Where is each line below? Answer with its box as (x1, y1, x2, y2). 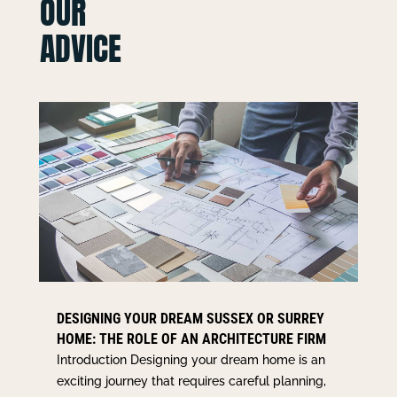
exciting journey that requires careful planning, (56, 373, 326, 388)
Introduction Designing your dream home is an (56, 352, 325, 367)
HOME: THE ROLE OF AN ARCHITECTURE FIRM (56, 330, 326, 347)
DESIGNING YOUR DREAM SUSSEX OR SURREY (56, 309, 324, 327)
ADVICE (39, 24, 121, 73)
